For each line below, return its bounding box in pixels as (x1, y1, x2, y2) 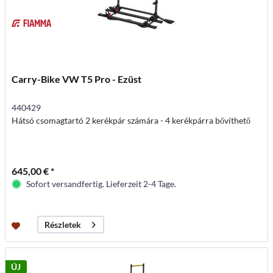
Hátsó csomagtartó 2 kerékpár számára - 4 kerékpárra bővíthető (12, 115, 251, 126)
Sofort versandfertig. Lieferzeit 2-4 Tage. (26, 179, 177, 189)
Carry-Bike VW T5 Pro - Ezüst (12, 73, 142, 85)
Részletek (44, 219, 82, 230)
